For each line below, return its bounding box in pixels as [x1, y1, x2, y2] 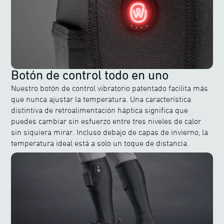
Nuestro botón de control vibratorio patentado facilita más [11, 83, 208, 92]
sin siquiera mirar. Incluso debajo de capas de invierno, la [11, 127, 208, 136]
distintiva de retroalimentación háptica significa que [11, 105, 188, 114]
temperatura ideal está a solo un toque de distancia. [11, 138, 189, 147]
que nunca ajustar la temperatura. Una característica [11, 94, 191, 103]
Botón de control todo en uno [11, 67, 169, 82]
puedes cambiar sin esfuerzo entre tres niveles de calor [11, 116, 201, 125]
